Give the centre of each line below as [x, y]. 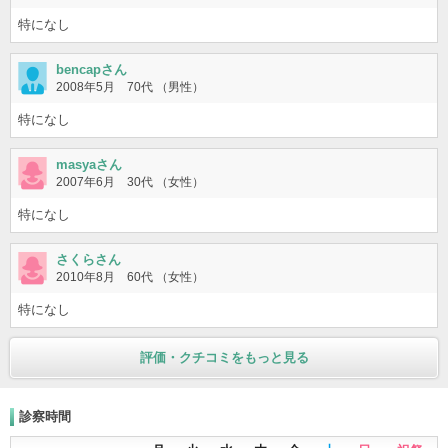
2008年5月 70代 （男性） [130, 86]
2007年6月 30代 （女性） [130, 181]
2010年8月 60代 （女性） [130, 276]
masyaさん [89, 164]
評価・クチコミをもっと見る [224, 357]
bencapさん [91, 69]
